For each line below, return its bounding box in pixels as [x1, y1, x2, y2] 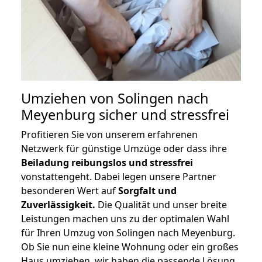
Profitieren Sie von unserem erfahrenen [21, 128, 198, 142]
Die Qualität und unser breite [95, 198, 227, 212]
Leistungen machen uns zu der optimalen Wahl [21, 212, 229, 226]
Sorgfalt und [118, 184, 177, 198]
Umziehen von [21, 89, 118, 108]
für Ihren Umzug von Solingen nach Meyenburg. [21, 226, 235, 240]
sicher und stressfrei [95, 105, 229, 125]
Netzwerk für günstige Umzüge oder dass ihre [21, 142, 227, 156]
